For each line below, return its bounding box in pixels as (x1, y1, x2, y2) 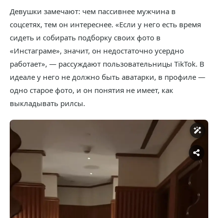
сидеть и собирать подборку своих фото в (10, 32, 161, 42)
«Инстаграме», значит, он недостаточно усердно (10, 45, 184, 55)
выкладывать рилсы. (10, 98, 85, 108)
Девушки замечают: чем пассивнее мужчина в (10, 6, 176, 16)
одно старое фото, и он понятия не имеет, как (10, 85, 173, 95)
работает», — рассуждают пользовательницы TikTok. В (10, 58, 204, 69)
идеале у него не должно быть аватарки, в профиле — (10, 72, 205, 82)
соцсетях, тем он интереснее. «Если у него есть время (10, 19, 201, 29)
